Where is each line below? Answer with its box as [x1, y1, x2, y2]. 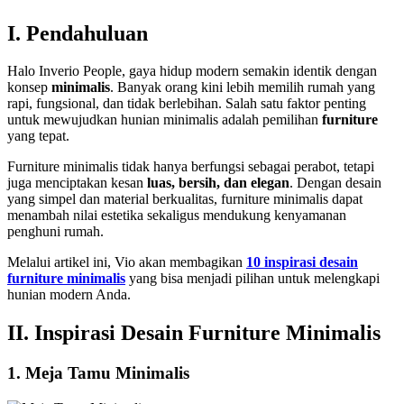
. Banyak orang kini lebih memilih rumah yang [110, 79, 375, 96]
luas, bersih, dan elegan [147, 175, 289, 191]
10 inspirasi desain [246, 254, 358, 271]
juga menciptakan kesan [7, 175, 147, 191]
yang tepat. [7, 128, 69, 144]
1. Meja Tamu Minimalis [7, 363, 189, 383]
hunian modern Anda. [7, 287, 131, 303]
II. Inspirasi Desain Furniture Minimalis [7, 321, 381, 345]
